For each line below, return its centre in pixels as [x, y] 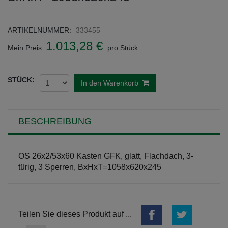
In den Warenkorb [112, 83]
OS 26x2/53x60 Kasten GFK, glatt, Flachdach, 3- [106, 156]
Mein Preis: [27, 48]
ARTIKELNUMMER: [39, 30]
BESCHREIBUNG [55, 121]
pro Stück [122, 48]
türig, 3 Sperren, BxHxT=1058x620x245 [90, 167]
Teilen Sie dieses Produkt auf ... [76, 214]
